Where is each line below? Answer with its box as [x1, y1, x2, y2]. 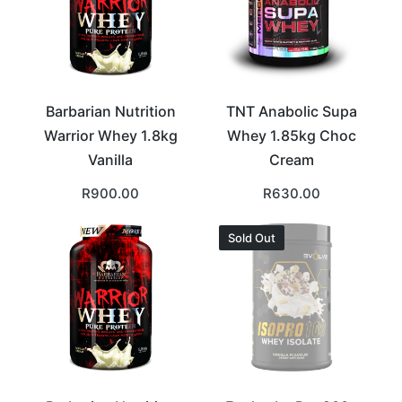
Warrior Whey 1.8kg [43, 127, 178, 144]
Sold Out [228, 231, 275, 246]
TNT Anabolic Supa [226, 102, 357, 120]
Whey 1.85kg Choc [227, 127, 356, 144]
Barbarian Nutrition [45, 102, 176, 120]
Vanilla [88, 151, 133, 169]
